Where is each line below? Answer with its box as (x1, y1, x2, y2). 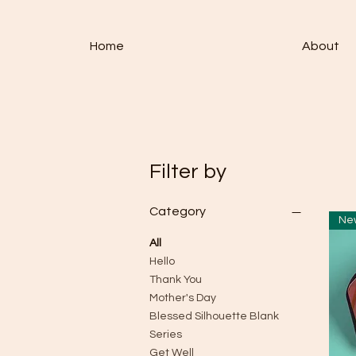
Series (149, 329, 182, 340)
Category (149, 205, 206, 218)
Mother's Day (149, 292, 216, 304)
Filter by (149, 161, 226, 182)
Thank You (149, 274, 202, 285)
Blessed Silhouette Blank (149, 311, 279, 322)
